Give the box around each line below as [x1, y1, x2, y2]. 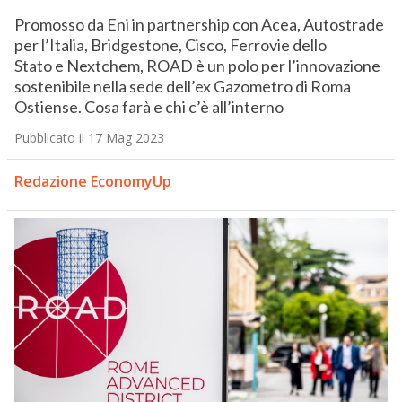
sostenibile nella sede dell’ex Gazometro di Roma [13, 76, 351, 97]
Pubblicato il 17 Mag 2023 [13, 129, 164, 147]
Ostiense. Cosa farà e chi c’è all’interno [13, 97, 284, 118]
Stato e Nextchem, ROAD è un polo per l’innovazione [13, 56, 380, 76]
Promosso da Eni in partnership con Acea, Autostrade [13, 14, 384, 35]
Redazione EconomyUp [13, 171, 171, 192]
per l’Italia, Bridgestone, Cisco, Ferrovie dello [13, 35, 327, 56]
